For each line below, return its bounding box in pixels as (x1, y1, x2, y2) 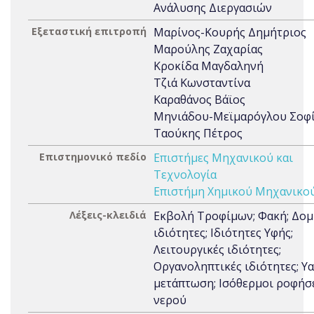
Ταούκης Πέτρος (153, 125, 243, 141)
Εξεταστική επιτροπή (32, 25, 146, 38)
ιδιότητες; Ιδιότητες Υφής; (153, 225, 293, 240)
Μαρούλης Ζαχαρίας (153, 41, 263, 57)
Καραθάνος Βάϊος (153, 92, 245, 107)
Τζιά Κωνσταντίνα (153, 75, 250, 90)
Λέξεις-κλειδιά (69, 208, 146, 221)
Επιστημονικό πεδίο (39, 150, 146, 163)
